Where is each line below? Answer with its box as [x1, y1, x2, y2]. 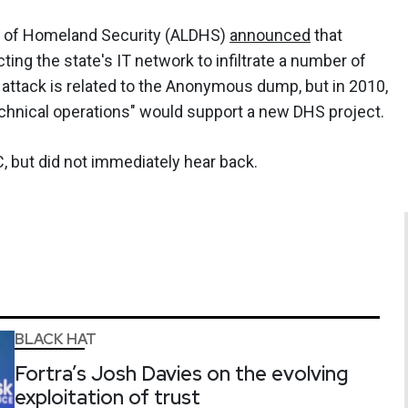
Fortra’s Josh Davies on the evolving [15, 360, 348, 387]
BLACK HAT [15, 329, 97, 349]
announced [229, 25, 311, 45]
